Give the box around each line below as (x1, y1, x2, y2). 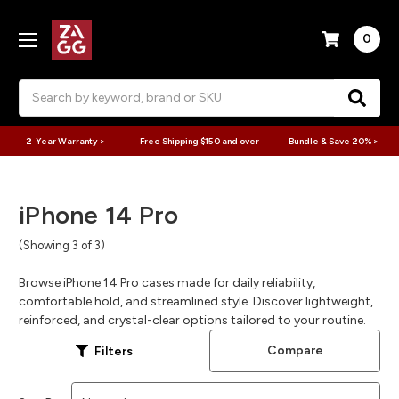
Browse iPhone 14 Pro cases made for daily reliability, (19, 275, 315, 291)
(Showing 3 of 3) (19, 239, 105, 253)
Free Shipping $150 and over (139, 134, 259, 147)
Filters (94, 343, 133, 359)
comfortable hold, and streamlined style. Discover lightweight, (19, 294, 373, 310)
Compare (266, 343, 323, 359)
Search (19, 80, 59, 96)
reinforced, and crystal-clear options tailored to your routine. (19, 313, 366, 329)
